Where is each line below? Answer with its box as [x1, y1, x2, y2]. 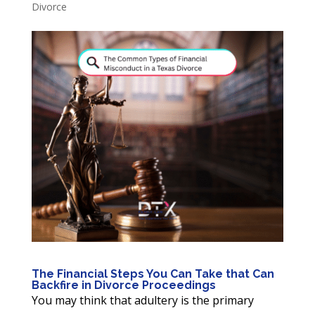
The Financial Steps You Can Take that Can [31, 266, 274, 281]
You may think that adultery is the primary [31, 292, 254, 308]
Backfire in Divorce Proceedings [31, 278, 216, 292]
